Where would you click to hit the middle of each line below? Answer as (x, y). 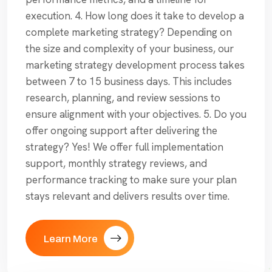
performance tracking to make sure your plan (131, 180)
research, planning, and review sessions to (123, 98)
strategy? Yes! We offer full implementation (124, 147)
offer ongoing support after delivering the (121, 131)
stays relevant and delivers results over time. (127, 196)
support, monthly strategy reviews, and (116, 164)
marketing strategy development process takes (135, 65)
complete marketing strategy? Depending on (129, 32)
